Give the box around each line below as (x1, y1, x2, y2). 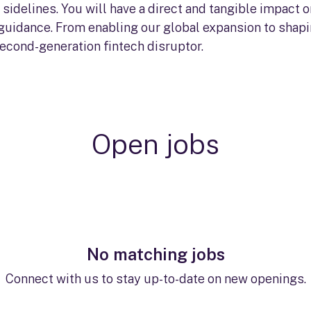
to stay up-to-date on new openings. (98, 271, 306, 286)
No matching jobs (86, 244, 225, 264)
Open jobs (92, 128, 219, 160)
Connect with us (5, 271, 99, 286)
